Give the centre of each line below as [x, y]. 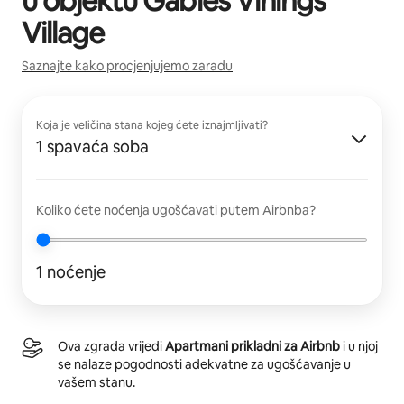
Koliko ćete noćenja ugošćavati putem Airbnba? [176, 210]
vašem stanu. [96, 382]
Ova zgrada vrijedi [111, 346]
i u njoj [359, 346]
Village [63, 32]
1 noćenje [71, 271]
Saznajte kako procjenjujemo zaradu [127, 65]
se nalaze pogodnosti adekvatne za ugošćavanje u [204, 364]
